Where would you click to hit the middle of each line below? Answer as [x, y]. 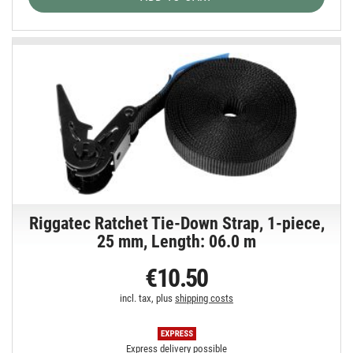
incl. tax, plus [148, 299]
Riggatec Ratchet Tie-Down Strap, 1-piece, [176, 224]
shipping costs [204, 299]
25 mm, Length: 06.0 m [177, 242]
